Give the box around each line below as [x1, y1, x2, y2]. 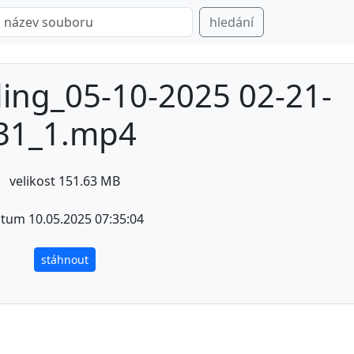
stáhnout [40, 252, 88, 267]
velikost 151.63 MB [9, 172, 120, 190]
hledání [209, 13, 254, 31]
